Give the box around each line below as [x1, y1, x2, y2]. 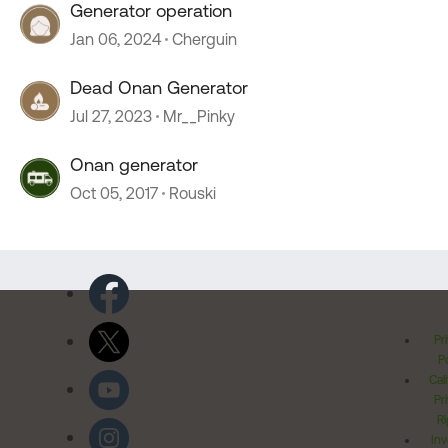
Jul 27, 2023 [70, 107, 152, 125]
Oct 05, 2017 [70, 184, 158, 202]
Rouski [169, 184, 216, 202]
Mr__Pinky [163, 107, 235, 125]
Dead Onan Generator [70, 77, 248, 98]
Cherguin [172, 30, 237, 48]
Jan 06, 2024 [70, 30, 161, 48]
